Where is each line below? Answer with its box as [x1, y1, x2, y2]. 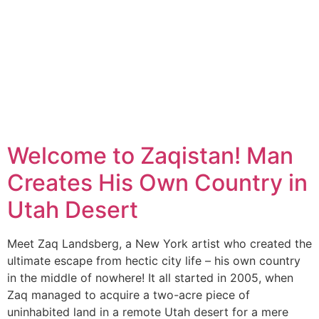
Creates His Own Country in [7, 168, 308, 197]
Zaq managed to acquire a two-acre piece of [7, 287, 250, 302]
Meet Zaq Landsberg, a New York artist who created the [7, 236, 312, 251]
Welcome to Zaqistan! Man [7, 141, 293, 169]
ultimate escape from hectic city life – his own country [7, 253, 300, 268]
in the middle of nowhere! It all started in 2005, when [7, 270, 293, 285]
